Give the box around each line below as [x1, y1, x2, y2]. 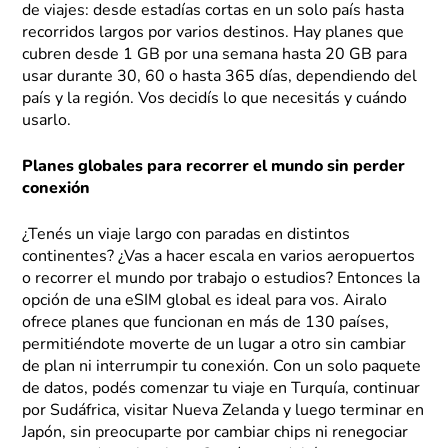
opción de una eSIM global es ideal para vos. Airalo [22, 292, 388, 309]
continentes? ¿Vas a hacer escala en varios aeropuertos [22, 248, 416, 265]
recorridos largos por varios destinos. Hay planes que [22, 24, 405, 41]
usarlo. [22, 112, 72, 129]
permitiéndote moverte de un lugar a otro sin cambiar [22, 336, 407, 353]
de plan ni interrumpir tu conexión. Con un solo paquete [22, 358, 422, 375]
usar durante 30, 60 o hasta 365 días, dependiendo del [22, 68, 418, 85]
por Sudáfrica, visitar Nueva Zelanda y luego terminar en [22, 402, 425, 419]
